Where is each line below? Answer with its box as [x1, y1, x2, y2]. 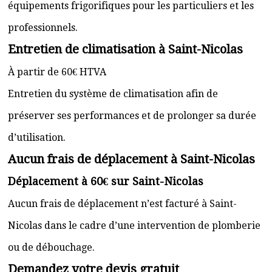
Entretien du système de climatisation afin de [8, 88, 218, 100]
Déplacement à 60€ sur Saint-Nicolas [8, 175, 203, 188]
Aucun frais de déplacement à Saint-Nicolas [8, 152, 255, 166]
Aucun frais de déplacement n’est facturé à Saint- [8, 198, 237, 209]
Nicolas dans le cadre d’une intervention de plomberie [8, 220, 260, 231]
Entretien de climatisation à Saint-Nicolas [8, 42, 243, 56]
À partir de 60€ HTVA [8, 66, 106, 78]
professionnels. [8, 22, 78, 33]
